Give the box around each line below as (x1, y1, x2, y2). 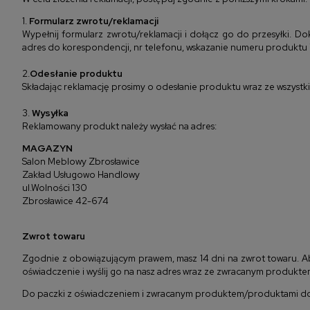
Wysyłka (32, 107, 69, 120)
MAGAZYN (22, 142, 73, 155)
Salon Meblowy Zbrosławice (22, 155, 140, 168)
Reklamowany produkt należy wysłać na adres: (22, 120, 217, 133)
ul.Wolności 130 (22, 181, 87, 194)
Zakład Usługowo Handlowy (22, 168, 142, 181)
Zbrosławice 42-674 (22, 194, 109, 208)
